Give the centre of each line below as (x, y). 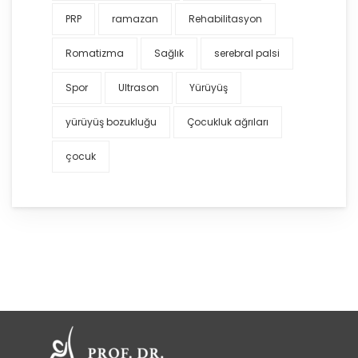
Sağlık (169, 53)
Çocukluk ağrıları (228, 122)
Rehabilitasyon (225, 19)
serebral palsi (247, 53)
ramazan (135, 19)
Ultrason (139, 88)
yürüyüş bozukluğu (111, 122)
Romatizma (95, 53)
